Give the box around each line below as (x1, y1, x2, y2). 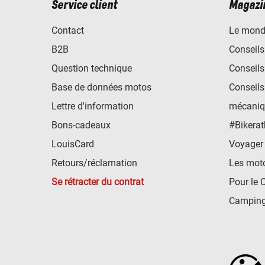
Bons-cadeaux (51, 119, 111, 131)
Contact (51, 24, 84, 36)
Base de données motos (51, 81, 151, 93)
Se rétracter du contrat (51, 176, 144, 188)
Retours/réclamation (51, 157, 137, 169)
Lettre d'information (51, 100, 134, 112)
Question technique (51, 62, 132, 74)
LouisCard (51, 138, 94, 150)
